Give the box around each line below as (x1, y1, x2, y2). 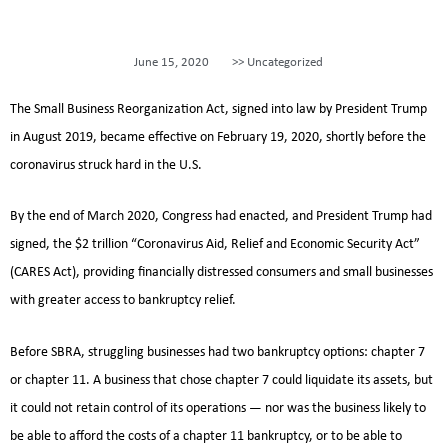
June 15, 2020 (133, 55, 209, 69)
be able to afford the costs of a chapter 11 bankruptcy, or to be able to (10, 430, 402, 444)
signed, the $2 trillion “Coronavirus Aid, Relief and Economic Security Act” (10, 238, 420, 252)
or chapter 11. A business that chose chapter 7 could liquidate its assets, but (10, 374, 433, 388)
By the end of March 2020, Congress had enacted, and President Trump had (10, 210, 432, 224)
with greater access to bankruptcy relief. (10, 294, 236, 308)
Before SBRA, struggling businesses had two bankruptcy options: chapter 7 (10, 346, 425, 360)
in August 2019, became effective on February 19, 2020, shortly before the (10, 130, 426, 144)
